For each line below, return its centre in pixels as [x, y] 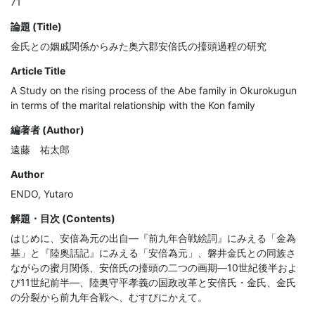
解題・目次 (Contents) [63, 219]
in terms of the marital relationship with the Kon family [133, 105]
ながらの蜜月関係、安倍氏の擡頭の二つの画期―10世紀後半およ [154, 268]
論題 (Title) [36, 27]
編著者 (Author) [47, 130]
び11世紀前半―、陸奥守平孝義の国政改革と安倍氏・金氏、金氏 [153, 283]
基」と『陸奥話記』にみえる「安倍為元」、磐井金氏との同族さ [153, 253]
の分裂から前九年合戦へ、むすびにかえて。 [109, 297]
